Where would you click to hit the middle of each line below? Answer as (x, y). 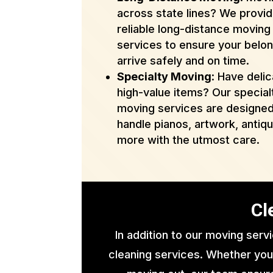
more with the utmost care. (189, 140)
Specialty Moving (165, 77)
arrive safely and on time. (183, 61)
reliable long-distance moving (194, 29)
